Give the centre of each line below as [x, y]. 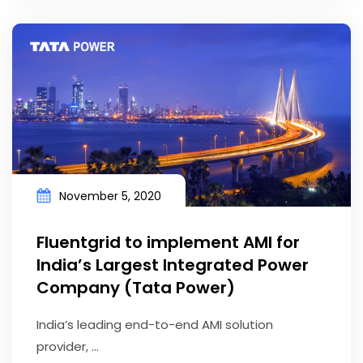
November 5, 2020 [110, 196]
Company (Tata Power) [136, 288]
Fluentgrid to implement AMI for [168, 243]
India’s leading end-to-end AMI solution [155, 325]
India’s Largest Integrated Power [173, 265]
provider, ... [68, 347]
